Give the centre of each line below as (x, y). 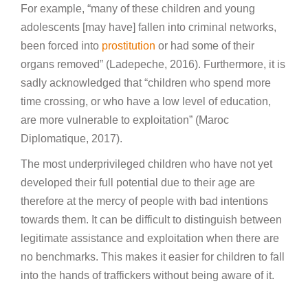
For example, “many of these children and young (138, 9)
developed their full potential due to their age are (138, 183)
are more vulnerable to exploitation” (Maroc (125, 120)
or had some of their (205, 46)
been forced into (61, 46)
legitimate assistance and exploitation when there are (150, 239)
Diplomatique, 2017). (71, 139)
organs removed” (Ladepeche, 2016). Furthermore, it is (153, 65)
